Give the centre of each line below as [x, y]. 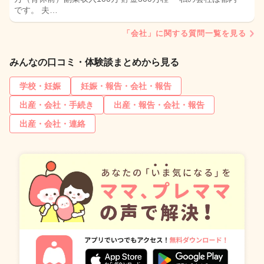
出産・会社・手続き [57, 105]
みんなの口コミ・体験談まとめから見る [94, 62]
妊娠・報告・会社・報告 [126, 86]
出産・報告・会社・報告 [159, 105]
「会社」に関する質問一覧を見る [184, 34]
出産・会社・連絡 [52, 124]
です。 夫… [36, 10]
